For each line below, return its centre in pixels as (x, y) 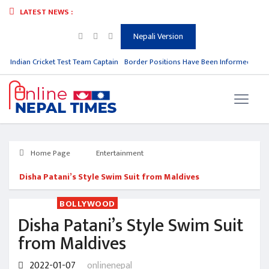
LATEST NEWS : (45, 12)
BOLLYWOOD (87, 204)
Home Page (50, 153)
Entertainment (120, 153)
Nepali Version (158, 36)
